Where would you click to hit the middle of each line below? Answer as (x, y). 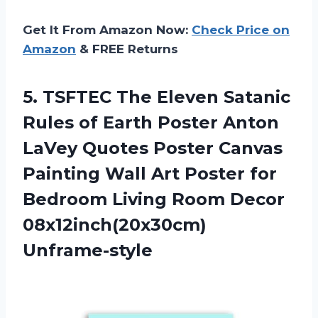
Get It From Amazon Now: (107, 29)
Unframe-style (88, 250)
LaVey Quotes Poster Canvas (153, 148)
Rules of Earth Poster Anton (151, 122)
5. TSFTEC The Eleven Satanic (157, 97)
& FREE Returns (127, 49)
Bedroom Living (97, 199)
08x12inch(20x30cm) (115, 224)
